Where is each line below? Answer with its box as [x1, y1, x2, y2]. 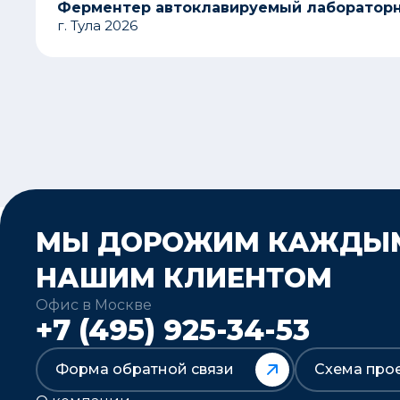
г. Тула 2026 [57, 16, 137, 34]
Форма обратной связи [55, 360, 234, 378]
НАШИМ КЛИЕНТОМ [36, 261, 332, 295]
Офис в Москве [36, 296, 152, 313]
